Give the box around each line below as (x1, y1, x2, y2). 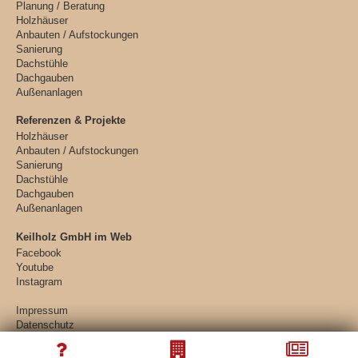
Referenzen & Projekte (16, 114, 125, 127)
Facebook (16, 246, 62, 259)
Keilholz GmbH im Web (16, 230, 132, 243)
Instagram (16, 275, 62, 288)
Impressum (16, 304, 68, 316)
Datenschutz (16, 318, 74, 331)
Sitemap (16, 332, 54, 345)
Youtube (16, 261, 54, 273)
